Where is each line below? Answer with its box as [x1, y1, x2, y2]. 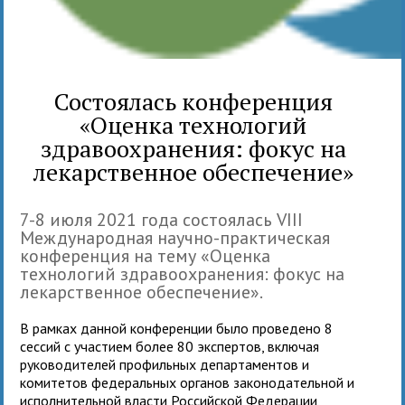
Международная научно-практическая [20, 225, 331, 250]
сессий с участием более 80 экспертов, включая [20, 336, 320, 355]
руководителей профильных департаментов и [20, 354, 310, 373]
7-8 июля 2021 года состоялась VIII [20, 207, 304, 231]
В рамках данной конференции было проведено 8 [20, 318, 334, 337]
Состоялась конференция [53, 85, 333, 117]
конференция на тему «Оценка [20, 243, 271, 268]
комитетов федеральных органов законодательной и [20, 372, 355, 391]
